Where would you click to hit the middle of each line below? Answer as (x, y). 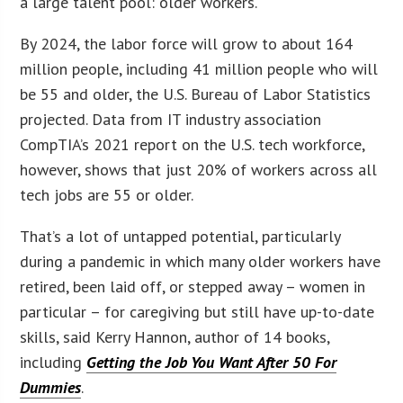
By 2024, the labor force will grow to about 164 (187, 43)
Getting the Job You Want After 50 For (212, 362)
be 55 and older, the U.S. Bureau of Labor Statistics (196, 94)
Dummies (51, 387)
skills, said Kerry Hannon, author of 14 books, (175, 336)
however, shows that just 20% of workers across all (199, 169)
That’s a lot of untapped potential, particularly (180, 236)
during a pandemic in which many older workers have (201, 261)
